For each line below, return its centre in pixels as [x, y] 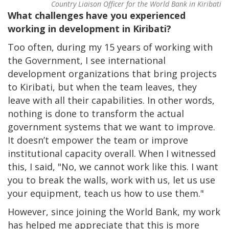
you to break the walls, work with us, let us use [111, 180]
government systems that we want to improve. [111, 127]
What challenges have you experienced [97, 15]
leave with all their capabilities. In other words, [111, 100]
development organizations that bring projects [112, 73]
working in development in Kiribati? [92, 28]
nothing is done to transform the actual [96, 113]
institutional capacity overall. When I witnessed [112, 153]
